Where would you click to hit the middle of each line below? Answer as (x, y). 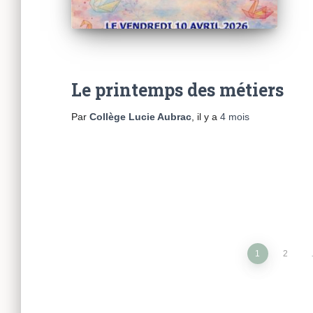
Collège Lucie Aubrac (140, 117)
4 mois (235, 117)
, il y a (206, 117)
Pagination (133, 263)
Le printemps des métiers (177, 90)
